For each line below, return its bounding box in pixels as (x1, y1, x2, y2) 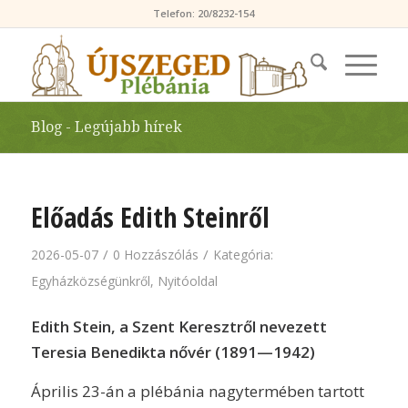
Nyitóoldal (157, 272, 218, 290)
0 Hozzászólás (112, 246, 199, 263)
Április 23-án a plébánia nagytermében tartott (30, 380, 364, 402)
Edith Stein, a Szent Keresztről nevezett (30, 316, 327, 338)
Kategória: (212, 246, 273, 263)
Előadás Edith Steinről (30, 199, 270, 236)
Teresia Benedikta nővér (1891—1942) (30, 342, 315, 363)
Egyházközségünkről (30, 272, 150, 290)
